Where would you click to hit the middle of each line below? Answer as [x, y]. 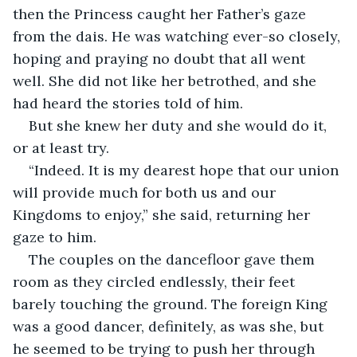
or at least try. [63, 147]
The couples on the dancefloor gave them [174, 259]
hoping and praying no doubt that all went [161, 58]
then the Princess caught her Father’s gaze [161, 14]
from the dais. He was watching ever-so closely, [178, 36]
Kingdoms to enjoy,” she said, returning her [163, 214]
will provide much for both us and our [146, 192]
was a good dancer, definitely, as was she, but [170, 326]
